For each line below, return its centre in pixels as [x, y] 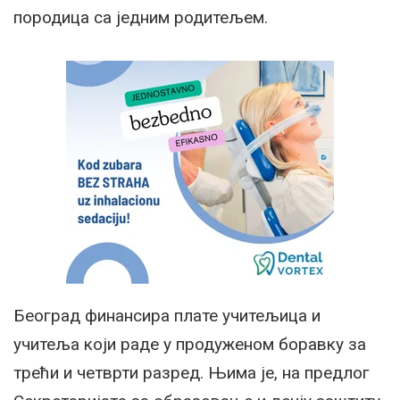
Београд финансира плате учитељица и [167, 315]
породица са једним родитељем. [141, 17]
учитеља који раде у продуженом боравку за [190, 344]
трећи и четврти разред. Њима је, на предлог [192, 372]
